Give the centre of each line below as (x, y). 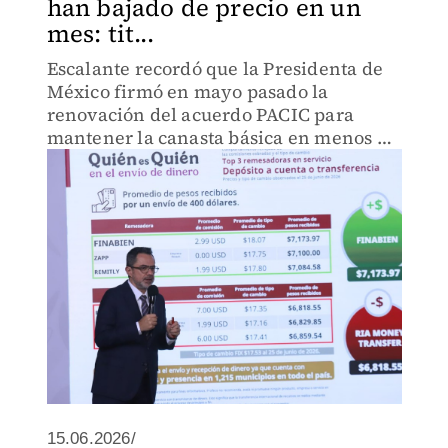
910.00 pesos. (103, 160)
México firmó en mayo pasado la (187, 91)
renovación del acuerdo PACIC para (200, 114)
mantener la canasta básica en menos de (222, 137)
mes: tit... (100, 33)
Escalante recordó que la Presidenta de (215, 68)
